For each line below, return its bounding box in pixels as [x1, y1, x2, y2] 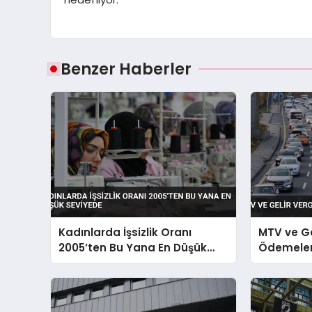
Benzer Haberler [61, 57, 192, 80]
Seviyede [58, 255, 110, 270]
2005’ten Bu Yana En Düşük [58, 240, 208, 255]
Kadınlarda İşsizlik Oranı [58, 224, 192, 240]
